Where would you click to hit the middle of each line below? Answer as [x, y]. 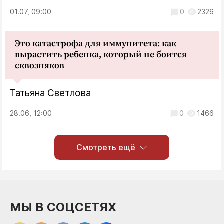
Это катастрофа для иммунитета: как [96, 43]
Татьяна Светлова [50, 93]
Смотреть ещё [106, 147]
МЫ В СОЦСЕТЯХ [63, 207]
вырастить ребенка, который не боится [101, 54]
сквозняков [40, 65]
